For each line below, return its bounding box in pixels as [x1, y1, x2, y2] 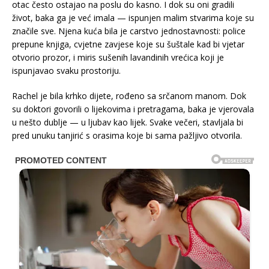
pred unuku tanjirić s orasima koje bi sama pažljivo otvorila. [12, 129, 242, 141]
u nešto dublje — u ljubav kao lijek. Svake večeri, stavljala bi [12, 116, 243, 128]
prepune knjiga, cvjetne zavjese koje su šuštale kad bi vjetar [12, 38, 244, 50]
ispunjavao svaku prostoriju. [12, 64, 121, 76]
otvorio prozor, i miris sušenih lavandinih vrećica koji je [12, 51, 224, 63]
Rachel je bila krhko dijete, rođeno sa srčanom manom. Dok [12, 89, 246, 101]
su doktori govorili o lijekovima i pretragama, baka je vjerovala [12, 103, 254, 115]
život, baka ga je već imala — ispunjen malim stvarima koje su [12, 11, 254, 23]
